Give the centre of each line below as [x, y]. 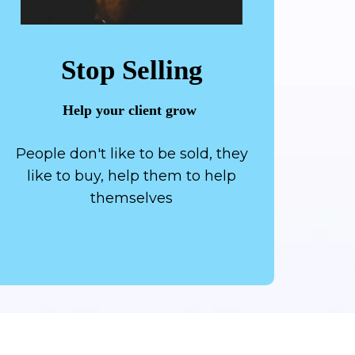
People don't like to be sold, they [132, 153]
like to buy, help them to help [132, 176]
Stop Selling [132, 70]
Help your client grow [132, 110]
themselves [132, 198]
